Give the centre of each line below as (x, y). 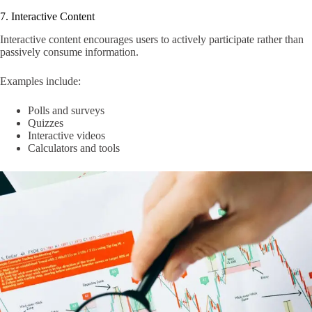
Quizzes (46, 123)
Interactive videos (67, 136)
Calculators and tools (74, 148)
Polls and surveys (66, 111)
